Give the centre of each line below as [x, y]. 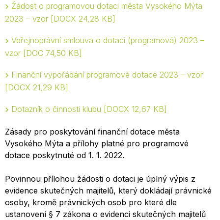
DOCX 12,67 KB [135, 109]
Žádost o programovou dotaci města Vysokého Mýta [107, 6]
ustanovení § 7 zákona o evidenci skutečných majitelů [105, 214]
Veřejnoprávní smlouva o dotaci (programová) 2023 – [108, 40]
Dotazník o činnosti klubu [57, 109]
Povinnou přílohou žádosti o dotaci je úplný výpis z [100, 179]
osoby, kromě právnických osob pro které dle [91, 202]
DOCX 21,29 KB [37, 87]
